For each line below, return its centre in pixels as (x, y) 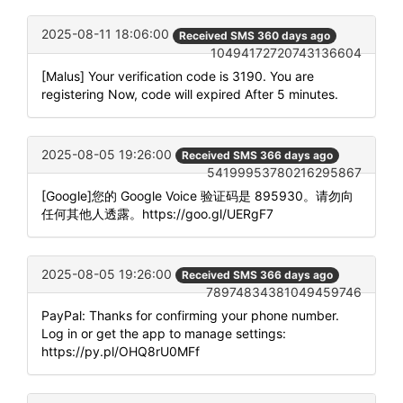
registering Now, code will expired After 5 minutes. (190, 94)
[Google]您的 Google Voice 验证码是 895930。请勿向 (197, 195)
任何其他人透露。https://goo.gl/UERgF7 (157, 213)
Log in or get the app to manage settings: (164, 333)
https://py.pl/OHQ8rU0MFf (121, 351)
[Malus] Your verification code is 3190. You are (178, 76)
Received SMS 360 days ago (255, 35)
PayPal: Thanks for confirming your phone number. (190, 315)
